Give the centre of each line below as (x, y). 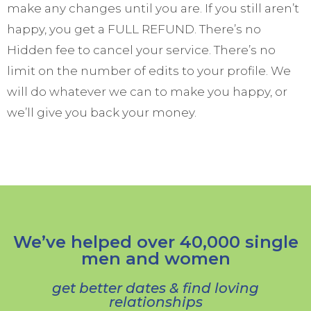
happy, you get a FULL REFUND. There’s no (134, 30)
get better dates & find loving (155, 288)
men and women (155, 259)
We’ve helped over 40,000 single (155, 242)
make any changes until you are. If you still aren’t (153, 9)
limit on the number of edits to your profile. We (149, 71)
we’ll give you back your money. (102, 113)
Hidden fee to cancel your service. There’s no (141, 50)
